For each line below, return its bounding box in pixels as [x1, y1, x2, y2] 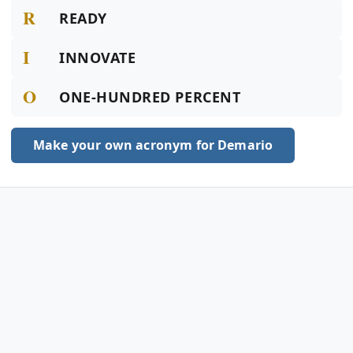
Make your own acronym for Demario [33, 136, 273, 154]
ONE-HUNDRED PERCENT [59, 87, 241, 106]
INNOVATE [59, 48, 136, 67]
